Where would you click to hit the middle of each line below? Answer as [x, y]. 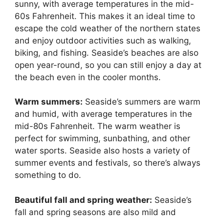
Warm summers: [49, 102]
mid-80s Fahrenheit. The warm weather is [98, 126]
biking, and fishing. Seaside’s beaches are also [107, 53]
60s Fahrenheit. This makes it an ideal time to [105, 16]
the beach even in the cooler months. [88, 77]
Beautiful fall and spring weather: [83, 200]
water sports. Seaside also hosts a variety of [102, 151]
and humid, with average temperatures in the [103, 114]
